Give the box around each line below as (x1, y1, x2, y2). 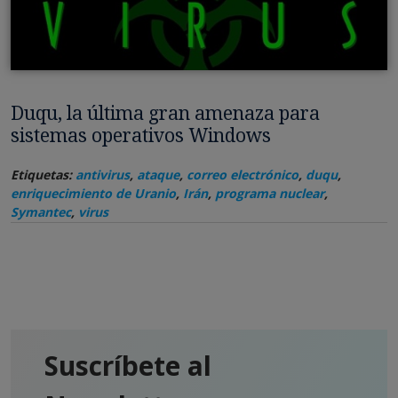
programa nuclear (215, 185, 324, 203)
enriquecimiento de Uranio (11, 185, 176, 203)
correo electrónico (187, 166, 298, 184)
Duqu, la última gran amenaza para (11, 100, 320, 126)
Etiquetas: (11, 166, 76, 184)
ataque (137, 166, 179, 184)
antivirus (76, 166, 130, 184)
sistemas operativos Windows (11, 123, 271, 148)
